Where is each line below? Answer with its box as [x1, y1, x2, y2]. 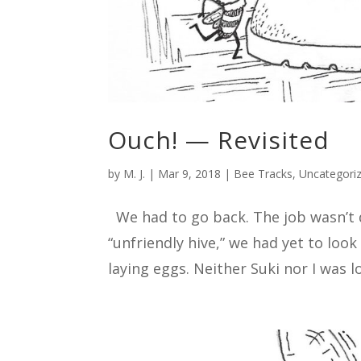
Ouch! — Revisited [108, 123, 330, 157]
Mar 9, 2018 [158, 166, 222, 182]
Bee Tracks [234, 166, 293, 182]
